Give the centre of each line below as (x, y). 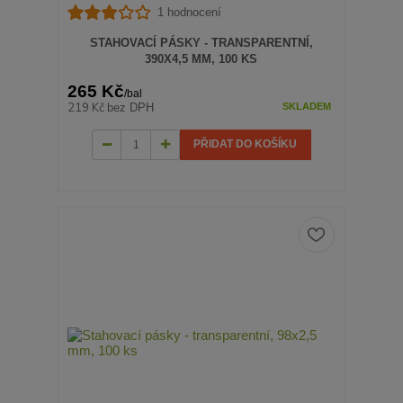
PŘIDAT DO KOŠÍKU (246, 144)
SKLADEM (306, 107)
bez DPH (131, 108)
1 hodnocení (189, 13)
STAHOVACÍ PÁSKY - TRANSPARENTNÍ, (201, 42)
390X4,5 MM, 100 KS (201, 58)
